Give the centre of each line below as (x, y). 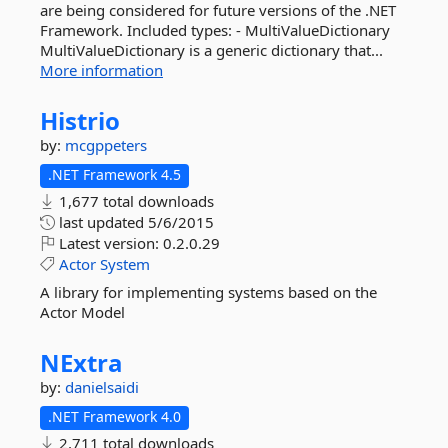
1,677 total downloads (134, 201)
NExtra (81, 362)
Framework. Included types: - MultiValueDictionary (215, 30)
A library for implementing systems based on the (208, 292)
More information (101, 70)
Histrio (80, 120)
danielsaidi (102, 387)
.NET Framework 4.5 (114, 174)
